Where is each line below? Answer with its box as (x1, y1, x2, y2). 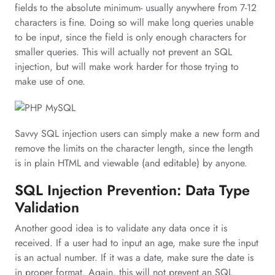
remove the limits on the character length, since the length (15, 141, 253, 156)
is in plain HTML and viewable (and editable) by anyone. (15, 156, 247, 171)
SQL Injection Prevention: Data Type (15, 180, 250, 201)
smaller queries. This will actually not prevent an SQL (15, 45, 232, 59)
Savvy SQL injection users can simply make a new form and (15, 126, 260, 141)
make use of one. (15, 74, 85, 88)
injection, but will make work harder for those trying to (15, 60, 239, 74)
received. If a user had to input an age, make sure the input (15, 236, 258, 250)
